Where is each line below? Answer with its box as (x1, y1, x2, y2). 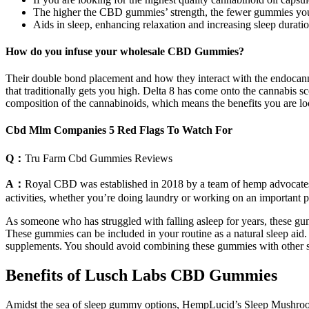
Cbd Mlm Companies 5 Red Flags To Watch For (6, 124, 232, 137)
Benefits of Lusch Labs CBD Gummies (6, 266, 277, 284)
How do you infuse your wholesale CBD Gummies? (6, 45, 244, 57)
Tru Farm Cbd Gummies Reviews (25, 152, 172, 164)
